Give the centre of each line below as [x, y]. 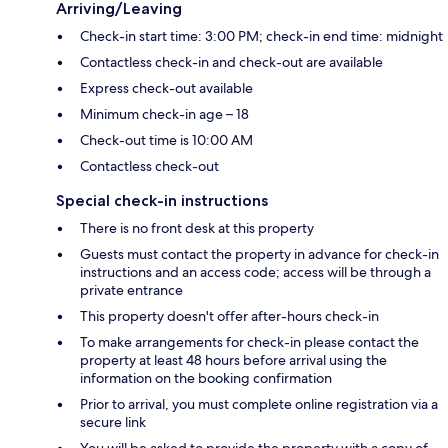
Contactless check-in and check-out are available [231, 62]
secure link [113, 422]
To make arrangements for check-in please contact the [249, 342]
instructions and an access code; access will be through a [255, 272]
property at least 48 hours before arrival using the [233, 360]
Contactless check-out [149, 166]
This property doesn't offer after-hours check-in [229, 316]
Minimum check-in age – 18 [164, 114]
